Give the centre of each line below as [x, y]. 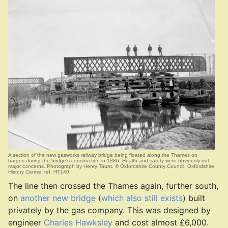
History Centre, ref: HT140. [39, 172]
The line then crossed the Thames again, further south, [113, 186]
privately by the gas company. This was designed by [109, 210]
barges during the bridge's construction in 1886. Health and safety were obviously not [109, 161]
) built [194, 198]
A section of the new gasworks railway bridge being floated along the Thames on [103, 155]
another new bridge [58, 198]
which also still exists [142, 198]
